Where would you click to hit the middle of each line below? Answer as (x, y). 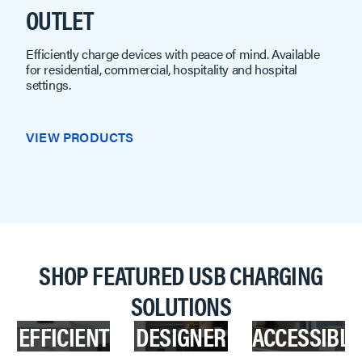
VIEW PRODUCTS (80, 137)
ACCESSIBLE (306, 336)
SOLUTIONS (181, 305)
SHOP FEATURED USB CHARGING (181, 275)
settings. (48, 85)
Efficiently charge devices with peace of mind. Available (173, 54)
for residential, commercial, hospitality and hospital (162, 69)
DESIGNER (181, 336)
